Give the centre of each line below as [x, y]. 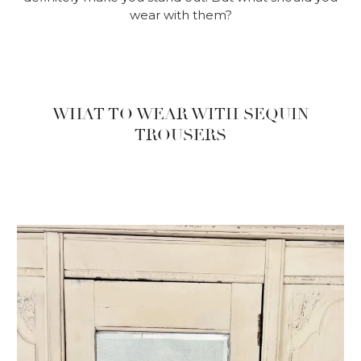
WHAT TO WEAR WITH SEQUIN [180, 114]
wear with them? [180, 15]
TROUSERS [180, 135]
